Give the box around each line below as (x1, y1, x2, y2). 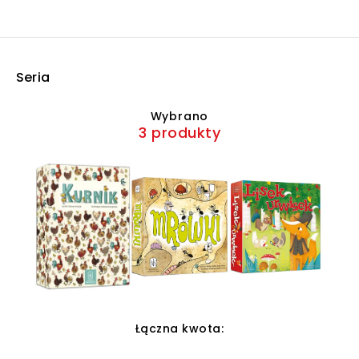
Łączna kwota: (135, 321, 224, 337)
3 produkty (139, 123, 220, 143)
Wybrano (150, 108, 209, 124)
